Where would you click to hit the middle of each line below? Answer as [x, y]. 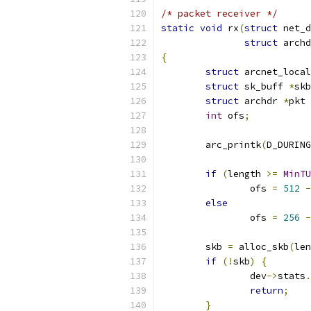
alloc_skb [261, 247]
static [178, 28]
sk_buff [264, 86]
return [267, 291]
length [247, 174]
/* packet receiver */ [219, 14]
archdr [261, 101]
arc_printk [233, 145]
